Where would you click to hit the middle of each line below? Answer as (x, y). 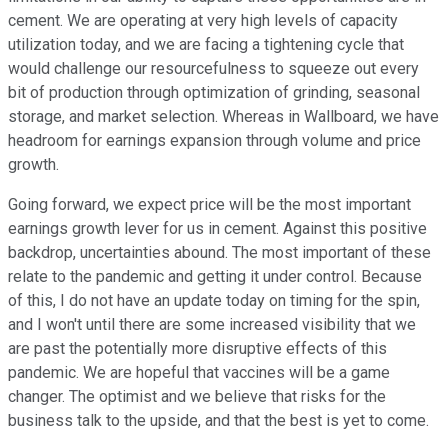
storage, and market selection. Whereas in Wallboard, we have (223, 117)
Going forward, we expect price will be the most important (209, 205)
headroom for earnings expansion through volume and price (214, 141)
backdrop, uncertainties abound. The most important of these (219, 253)
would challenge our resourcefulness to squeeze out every (213, 69)
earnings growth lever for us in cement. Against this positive (217, 229)
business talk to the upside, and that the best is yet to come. (218, 421)
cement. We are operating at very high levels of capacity (203, 21)
